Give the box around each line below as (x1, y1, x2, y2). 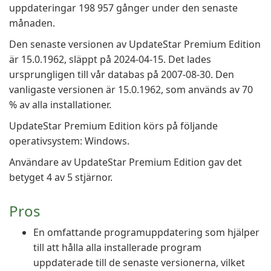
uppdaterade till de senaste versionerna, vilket (33, 256, 245, 269)
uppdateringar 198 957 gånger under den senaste (9, 1, 238, 15)
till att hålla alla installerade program (33, 241, 201, 254)
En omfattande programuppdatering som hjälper (33, 226, 260, 239)
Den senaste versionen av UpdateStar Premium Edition (9, 38, 261, 51)
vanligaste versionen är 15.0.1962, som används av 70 (9, 83, 253, 96)
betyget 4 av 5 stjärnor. (9, 171, 113, 184)
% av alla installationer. (9, 98, 111, 111)
